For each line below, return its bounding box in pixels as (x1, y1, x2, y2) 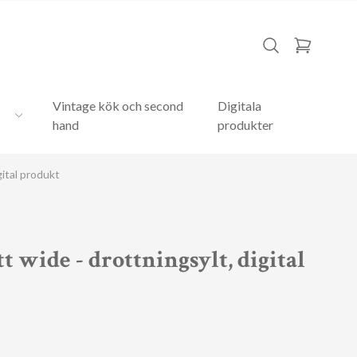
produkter (218, 117, 274, 132)
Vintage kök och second (53, 98, 184, 113)
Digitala (218, 98, 262, 113)
